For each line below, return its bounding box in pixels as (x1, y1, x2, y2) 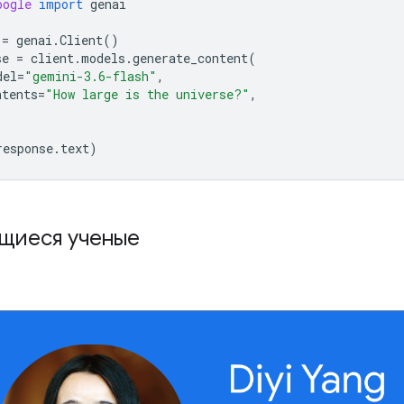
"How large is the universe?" (45, 85, 250, 103)
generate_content (133, 49, 248, 67)
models (81, 49, 125, 67)
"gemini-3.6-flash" (24, 67, 157, 85)
